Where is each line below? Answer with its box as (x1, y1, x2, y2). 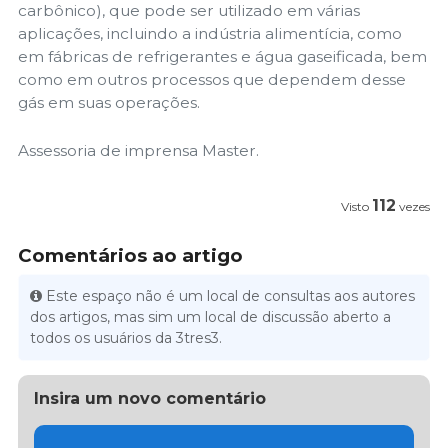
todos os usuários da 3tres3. (30, 328, 223, 347)
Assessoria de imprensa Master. (18, 141, 259, 161)
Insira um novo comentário (34, 388, 266, 408)
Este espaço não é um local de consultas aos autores (46, 286, 416, 305)
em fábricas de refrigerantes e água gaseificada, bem (18, 46, 427, 66)
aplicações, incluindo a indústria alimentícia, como (18, 23, 402, 43)
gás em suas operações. (18, 92, 200, 112)
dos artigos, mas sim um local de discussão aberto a (30, 307, 392, 326)
